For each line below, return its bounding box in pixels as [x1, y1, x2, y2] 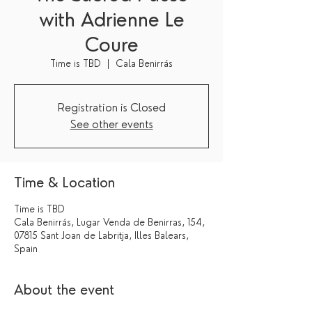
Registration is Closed [57, 101, 166, 114]
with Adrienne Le [38, 8, 185, 31]
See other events [70, 118, 153, 131]
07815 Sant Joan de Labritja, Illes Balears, [14, 230, 189, 241]
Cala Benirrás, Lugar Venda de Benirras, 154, [14, 217, 205, 228]
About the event [14, 281, 114, 298]
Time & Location [14, 174, 115, 191]
